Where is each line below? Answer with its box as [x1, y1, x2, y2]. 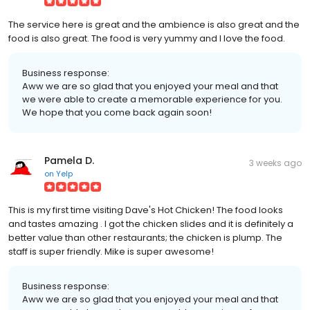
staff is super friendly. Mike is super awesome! [8, 244, 214, 258]
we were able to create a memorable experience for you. [22, 92, 282, 106]
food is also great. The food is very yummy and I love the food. [8, 31, 285, 45]
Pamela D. [44, 153, 94, 167]
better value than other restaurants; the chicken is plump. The [8, 230, 282, 244]
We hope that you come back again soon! [22, 105, 212, 119]
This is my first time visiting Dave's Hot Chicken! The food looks [8, 203, 283, 217]
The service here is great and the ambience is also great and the [8, 17, 300, 31]
